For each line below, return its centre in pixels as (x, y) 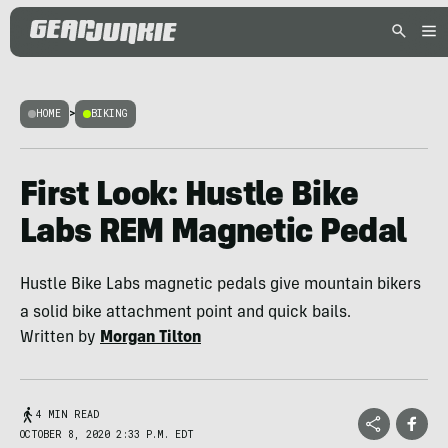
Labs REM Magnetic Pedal (213, 234)
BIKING (109, 113)
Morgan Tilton (150, 338)
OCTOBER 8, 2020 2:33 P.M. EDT (107, 434)
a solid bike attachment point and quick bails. (185, 313)
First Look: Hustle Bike (189, 197)
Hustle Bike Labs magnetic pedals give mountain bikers (220, 285)
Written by (60, 338)
